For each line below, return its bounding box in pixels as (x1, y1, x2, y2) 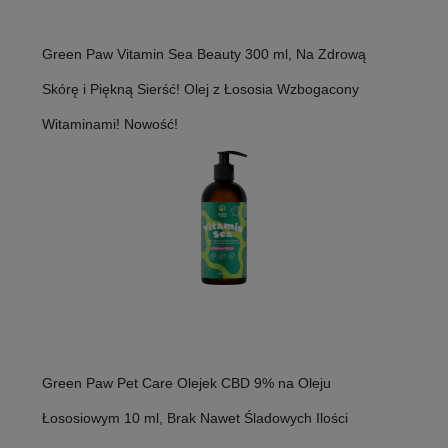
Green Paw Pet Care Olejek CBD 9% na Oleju (42, 375, 331, 392)
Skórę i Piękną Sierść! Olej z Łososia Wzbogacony (42, 81, 359, 98)
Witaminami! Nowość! (42, 116, 178, 133)
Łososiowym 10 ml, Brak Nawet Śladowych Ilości (42, 410, 348, 427)
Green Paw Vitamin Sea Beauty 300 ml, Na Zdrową (42, 46, 366, 63)
